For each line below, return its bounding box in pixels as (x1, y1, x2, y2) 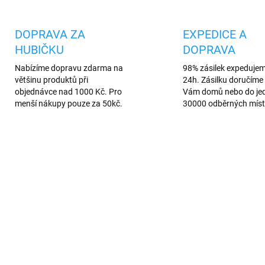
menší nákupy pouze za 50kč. (14, 99, 122, 108)
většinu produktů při (14, 75, 88, 85)
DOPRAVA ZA (14, 27, 85, 41)
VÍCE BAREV (148, 197, 185, 205)
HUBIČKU (14, 43, 64, 57)
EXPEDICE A (183, 27, 247, 41)
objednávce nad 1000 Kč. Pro (14, 87, 122, 96)
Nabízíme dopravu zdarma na (14, 63, 123, 73)
